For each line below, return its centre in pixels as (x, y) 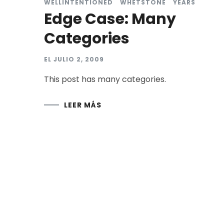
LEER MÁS (82, 105)
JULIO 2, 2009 (78, 59)
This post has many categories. (105, 79)
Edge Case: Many (110, 19)
